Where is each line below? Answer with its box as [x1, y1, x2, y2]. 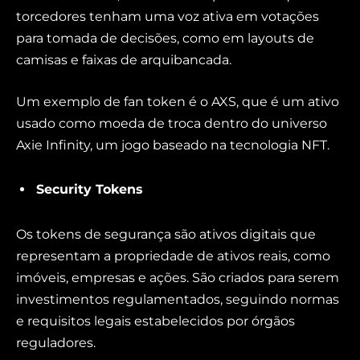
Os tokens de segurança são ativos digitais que [16, 227, 316, 243]
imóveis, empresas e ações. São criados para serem [16, 270, 339, 286]
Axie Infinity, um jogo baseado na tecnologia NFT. [16, 137, 329, 153]
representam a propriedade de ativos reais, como [16, 248, 330, 264]
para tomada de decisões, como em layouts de [16, 31, 314, 47]
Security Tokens [36, 182, 143, 198]
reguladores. [16, 335, 96, 351]
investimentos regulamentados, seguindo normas [16, 292, 339, 308]
